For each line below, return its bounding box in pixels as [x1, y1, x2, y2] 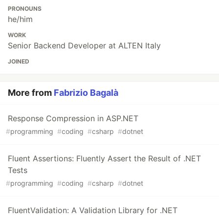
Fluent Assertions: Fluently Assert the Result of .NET [8, 153, 201, 164]
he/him [8, 14, 33, 24]
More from [8, 88, 54, 98]
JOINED [8, 58, 29, 66]
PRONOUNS [8, 5, 42, 13]
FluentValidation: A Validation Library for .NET [8, 205, 177, 216]
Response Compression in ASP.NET [8, 113, 138, 124]
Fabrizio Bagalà [54, 88, 118, 98]
